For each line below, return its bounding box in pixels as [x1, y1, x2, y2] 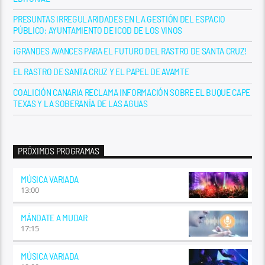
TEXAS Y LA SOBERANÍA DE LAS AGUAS [13, 97, 148, 109]
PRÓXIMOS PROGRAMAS [18, 145, 99, 157]
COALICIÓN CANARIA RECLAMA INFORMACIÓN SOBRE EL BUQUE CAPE [13, 86, 251, 98]
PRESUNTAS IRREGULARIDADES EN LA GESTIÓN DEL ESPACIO [13, 12, 226, 24]
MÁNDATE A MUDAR [21, 212, 88, 224]
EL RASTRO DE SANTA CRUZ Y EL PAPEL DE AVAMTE [13, 65, 189, 77]
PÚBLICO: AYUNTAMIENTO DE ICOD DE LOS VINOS [13, 24, 182, 35]
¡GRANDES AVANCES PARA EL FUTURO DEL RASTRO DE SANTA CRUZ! [13, 44, 248, 56]
